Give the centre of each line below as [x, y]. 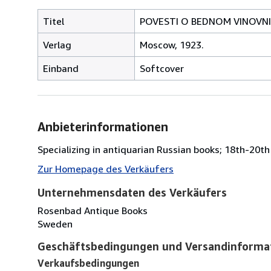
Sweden [55, 224]
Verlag [57, 44]
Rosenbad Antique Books [93, 210]
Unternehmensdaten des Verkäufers [132, 192]
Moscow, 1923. [172, 44]
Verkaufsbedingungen [88, 263]
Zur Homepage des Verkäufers [106, 168]
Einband [61, 68]
